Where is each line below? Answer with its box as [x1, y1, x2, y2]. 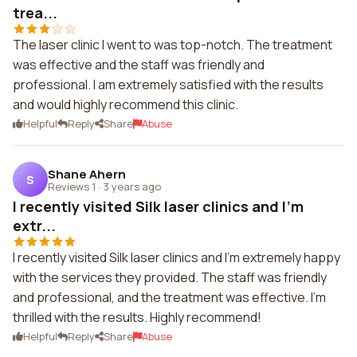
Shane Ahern [48, 165, 126, 182]
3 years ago [103, 178, 161, 194]
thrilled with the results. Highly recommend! [13, 308, 261, 326]
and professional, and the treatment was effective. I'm [13, 288, 326, 306]
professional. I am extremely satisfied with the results [13, 76, 324, 93]
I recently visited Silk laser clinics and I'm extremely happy [13, 249, 340, 266]
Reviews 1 [48, 178, 96, 194]
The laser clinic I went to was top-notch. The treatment [13, 36, 332, 53]
